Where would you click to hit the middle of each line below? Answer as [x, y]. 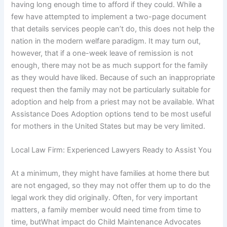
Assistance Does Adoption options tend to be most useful [111, 114]
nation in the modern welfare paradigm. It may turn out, [106, 41]
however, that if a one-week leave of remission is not [102, 53]
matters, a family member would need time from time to [106, 210]
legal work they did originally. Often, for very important [105, 198]
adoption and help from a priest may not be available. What [113, 102]
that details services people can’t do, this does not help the [113, 29]
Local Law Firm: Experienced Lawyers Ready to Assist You [111, 150]
